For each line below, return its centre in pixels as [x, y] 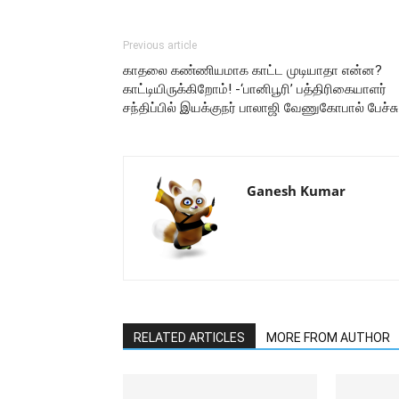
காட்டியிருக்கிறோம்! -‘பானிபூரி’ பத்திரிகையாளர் [255, 89]
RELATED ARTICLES [189, 338]
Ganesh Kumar [296, 191]
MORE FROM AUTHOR [328, 338]
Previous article [160, 45]
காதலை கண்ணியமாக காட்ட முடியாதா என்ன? [252, 70]
